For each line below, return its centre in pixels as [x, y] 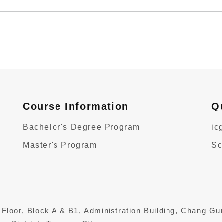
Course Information [76, 106]
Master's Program [60, 145]
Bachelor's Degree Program [82, 127]
